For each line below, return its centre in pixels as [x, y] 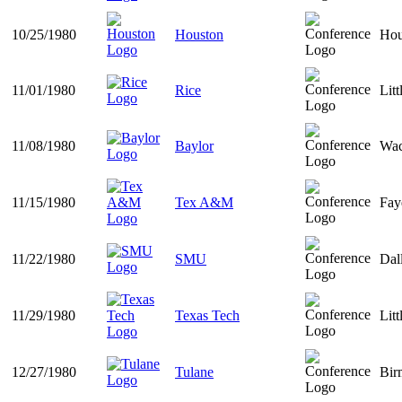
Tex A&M [204, 203]
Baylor [194, 146]
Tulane [194, 372]
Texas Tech [207, 316]
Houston [199, 35]
